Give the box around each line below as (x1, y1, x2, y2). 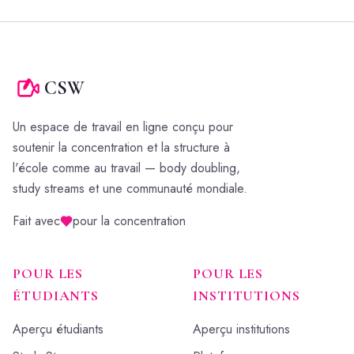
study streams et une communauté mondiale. (13, 179, 247, 198)
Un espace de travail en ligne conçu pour (13, 118, 233, 136)
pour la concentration (73, 212, 186, 230)
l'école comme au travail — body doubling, (13, 159, 240, 177)
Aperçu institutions (193, 320, 290, 338)
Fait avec (13, 212, 60, 230)
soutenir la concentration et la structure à (13, 138, 230, 156)
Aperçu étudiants (13, 320, 104, 338)
